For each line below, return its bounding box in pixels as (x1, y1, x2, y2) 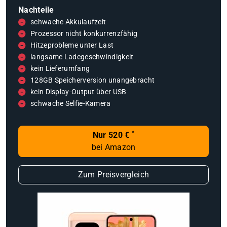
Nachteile (18, 5, 54, 15)
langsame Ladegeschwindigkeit (30, 53, 134, 61)
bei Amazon (91, 142, 136, 152)
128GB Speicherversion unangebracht (30, 76, 155, 85)
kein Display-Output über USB (30, 88, 127, 96)
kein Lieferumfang (30, 64, 90, 73)
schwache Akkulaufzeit (30, 18, 106, 26)
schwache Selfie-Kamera (30, 99, 111, 108)
